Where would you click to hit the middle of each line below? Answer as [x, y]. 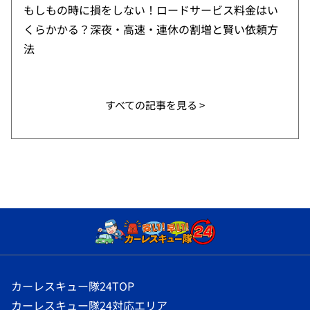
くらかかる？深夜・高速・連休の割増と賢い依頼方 [151, 29]
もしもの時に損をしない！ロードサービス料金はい [151, 10]
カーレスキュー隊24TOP [72, 285]
